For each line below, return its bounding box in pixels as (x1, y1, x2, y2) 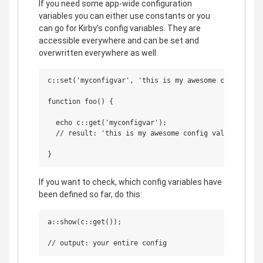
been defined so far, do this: (39, 189, 142, 199)
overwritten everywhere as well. (39, 48, 158, 58)
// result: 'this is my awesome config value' (48, 129, 237, 137)
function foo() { (48, 97, 113, 106)
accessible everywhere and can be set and (39, 35, 199, 45)
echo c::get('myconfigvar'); (48, 118, 167, 127)
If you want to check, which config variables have (39, 177, 222, 187)
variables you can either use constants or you (39, 11, 210, 21)
